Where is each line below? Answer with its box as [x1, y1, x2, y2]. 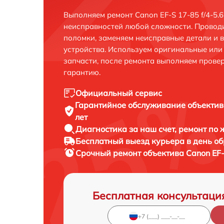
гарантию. [63, 67, 100, 77]
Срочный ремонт [75, 148, 143, 158]
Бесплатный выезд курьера [75, 136, 186, 146]
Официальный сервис [75, 88, 162, 98]
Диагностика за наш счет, [75, 124, 178, 134]
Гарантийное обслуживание [75, 100, 188, 110]
